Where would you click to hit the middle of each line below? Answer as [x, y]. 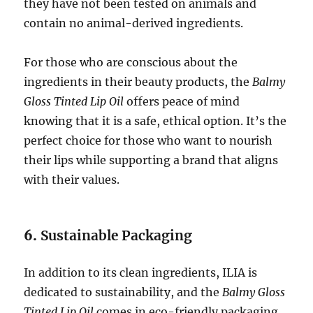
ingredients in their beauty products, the [138, 81]
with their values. [72, 179]
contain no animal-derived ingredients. [134, 23]
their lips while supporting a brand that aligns [151, 160]
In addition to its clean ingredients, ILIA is [141, 272]
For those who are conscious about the [131, 62]
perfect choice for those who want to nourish [148, 140]
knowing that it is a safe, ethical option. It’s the [155, 121]
